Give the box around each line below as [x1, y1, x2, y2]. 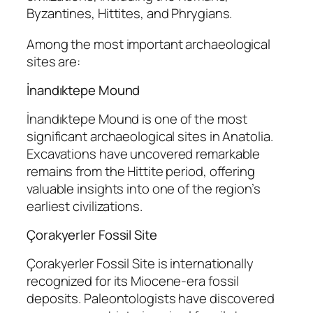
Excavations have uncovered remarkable [27, 144, 261, 163]
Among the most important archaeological [27, 34, 271, 53]
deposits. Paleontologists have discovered [27, 289, 275, 307]
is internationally [154, 254, 254, 272]
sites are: [27, 52, 81, 71]
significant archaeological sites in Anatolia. [27, 126, 273, 145]
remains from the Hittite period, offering [27, 161, 255, 180]
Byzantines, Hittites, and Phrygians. [27, 4, 233, 23]
